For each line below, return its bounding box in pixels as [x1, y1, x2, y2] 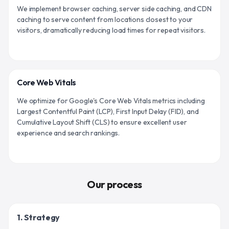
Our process [87, 177, 142, 191]
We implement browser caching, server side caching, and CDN [17, 4, 212, 13]
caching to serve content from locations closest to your [17, 14, 193, 24]
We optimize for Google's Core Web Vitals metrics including [17, 96, 205, 105]
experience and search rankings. [17, 128, 120, 138]
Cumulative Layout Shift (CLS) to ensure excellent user [17, 117, 187, 127]
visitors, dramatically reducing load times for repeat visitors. [17, 25, 205, 35]
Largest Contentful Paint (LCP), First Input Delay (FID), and [17, 106, 199, 116]
